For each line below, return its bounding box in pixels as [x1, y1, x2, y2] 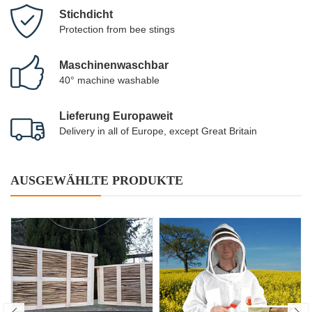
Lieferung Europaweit [59, 110, 173, 123]
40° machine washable [59, 75, 159, 86]
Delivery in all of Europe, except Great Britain [59, 125, 257, 137]
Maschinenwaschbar [59, 59, 169, 72]
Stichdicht [59, 8, 113, 21]
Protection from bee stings [59, 24, 175, 36]
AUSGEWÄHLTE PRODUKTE [10, 173, 183, 188]
